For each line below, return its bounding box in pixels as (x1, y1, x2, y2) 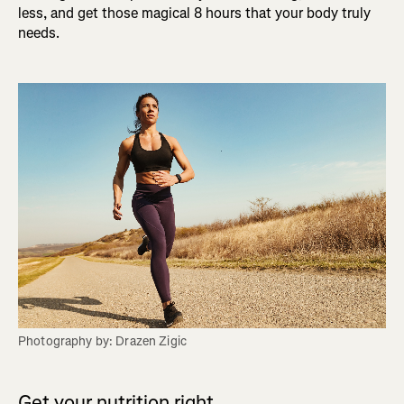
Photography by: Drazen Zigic (18, 332, 187, 350)
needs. (18, 23, 60, 42)
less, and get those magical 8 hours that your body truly (18, 3, 371, 23)
